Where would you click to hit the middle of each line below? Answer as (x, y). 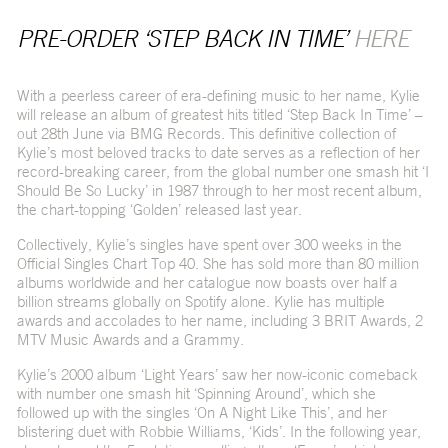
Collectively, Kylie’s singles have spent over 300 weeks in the (209, 245)
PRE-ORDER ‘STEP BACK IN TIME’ (184, 38)
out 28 (36, 134)
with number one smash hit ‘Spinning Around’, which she (196, 394)
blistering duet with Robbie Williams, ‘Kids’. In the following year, (218, 432)
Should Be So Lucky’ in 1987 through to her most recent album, (219, 191)
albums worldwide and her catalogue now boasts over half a (207, 283)
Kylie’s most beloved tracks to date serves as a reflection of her (218, 153)
